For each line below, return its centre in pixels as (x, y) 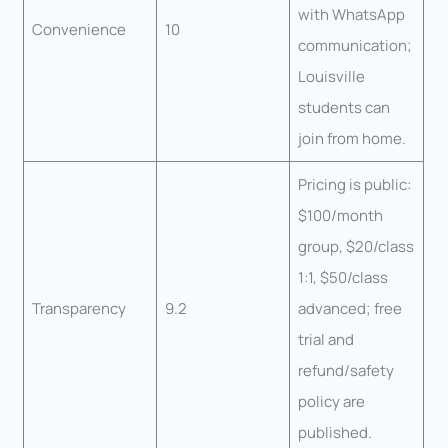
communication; (354, 45)
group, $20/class (355, 246)
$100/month (340, 215)
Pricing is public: (354, 184)
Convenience (78, 29)
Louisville (331, 76)
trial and (325, 339)
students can (343, 107)
